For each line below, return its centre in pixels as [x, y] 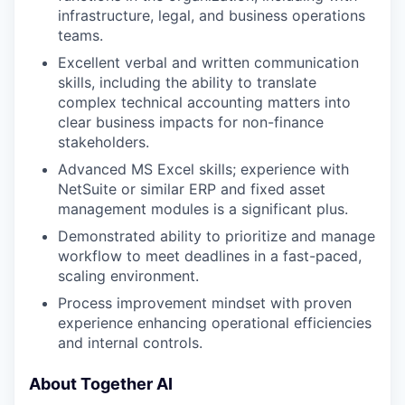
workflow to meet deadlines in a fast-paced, [210, 255]
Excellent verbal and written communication [208, 62]
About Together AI [101, 383]
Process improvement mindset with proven [205, 302]
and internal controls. [130, 342]
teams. [80, 35]
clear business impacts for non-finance [191, 122]
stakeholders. [104, 141]
